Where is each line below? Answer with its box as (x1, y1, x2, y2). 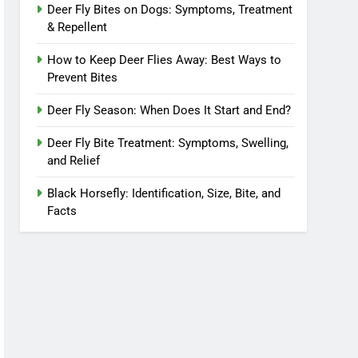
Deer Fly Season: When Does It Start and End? (47, 102, 292, 117)
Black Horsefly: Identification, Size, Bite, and (47, 185, 281, 201)
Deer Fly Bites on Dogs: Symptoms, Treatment (47, 2, 293, 17)
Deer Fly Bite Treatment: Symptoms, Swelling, (47, 135, 289, 150)
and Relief (47, 153, 101, 168)
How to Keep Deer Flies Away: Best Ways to (47, 52, 282, 67)
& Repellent (47, 19, 108, 34)
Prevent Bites (47, 70, 118, 85)
